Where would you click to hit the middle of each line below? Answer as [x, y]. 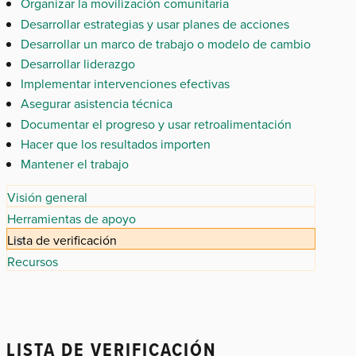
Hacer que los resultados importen [115, 143]
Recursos [33, 261]
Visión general [47, 197]
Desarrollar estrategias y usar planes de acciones [155, 23]
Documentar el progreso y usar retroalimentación [156, 124]
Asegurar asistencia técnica [96, 104]
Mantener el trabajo [74, 163]
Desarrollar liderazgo [77, 64]
